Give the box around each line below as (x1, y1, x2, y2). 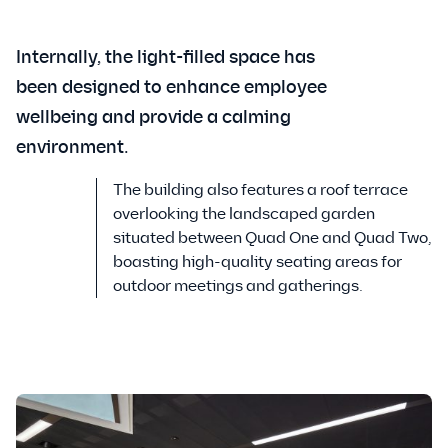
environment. (16, 136, 129, 159)
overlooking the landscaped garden (113, 204, 375, 224)
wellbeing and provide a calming (16, 106, 291, 129)
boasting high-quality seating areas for (113, 252, 402, 272)
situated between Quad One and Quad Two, (113, 228, 432, 248)
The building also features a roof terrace (113, 180, 408, 200)
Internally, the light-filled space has (16, 46, 315, 69)
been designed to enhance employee (16, 76, 327, 99)
